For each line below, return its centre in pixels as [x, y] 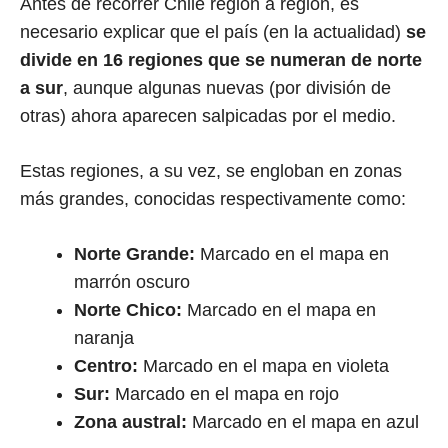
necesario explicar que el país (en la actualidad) [213, 31]
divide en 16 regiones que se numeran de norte [221, 59]
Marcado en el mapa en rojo [224, 393]
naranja [104, 337]
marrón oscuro [132, 281]
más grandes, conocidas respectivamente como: [213, 198]
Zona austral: [130, 421]
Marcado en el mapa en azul [303, 421]
